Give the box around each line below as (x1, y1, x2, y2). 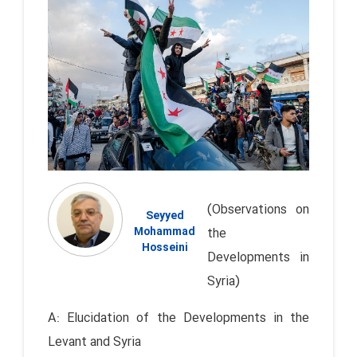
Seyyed (145, 206, 184, 225)
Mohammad (134, 222, 196, 241)
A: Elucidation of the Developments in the (48, 308, 309, 328)
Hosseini (141, 238, 188, 257)
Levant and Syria (48, 331, 141, 352)
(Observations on (207, 199, 309, 220)
